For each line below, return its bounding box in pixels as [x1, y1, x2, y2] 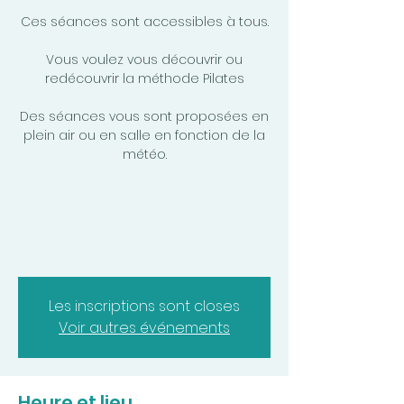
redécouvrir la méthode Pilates [44, 69, 244, 87]
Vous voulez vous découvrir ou [46, 50, 243, 69]
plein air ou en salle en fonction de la [23, 126, 265, 144]
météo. [122, 145, 167, 163]
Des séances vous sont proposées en [20, 107, 269, 125]
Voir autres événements [59, 317, 230, 338]
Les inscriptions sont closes [49, 296, 240, 317]
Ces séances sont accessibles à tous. [20, 13, 269, 31]
